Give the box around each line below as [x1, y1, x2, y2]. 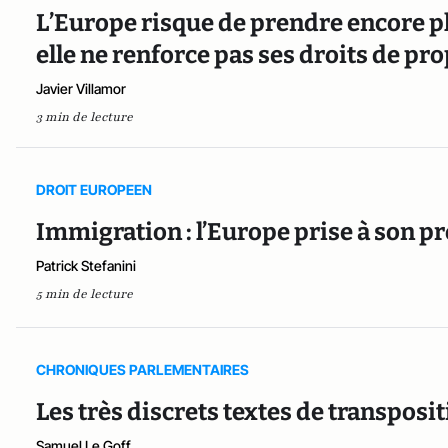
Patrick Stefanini [36, 257, 136, 275]
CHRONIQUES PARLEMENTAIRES [36, 361, 249, 379]
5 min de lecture [36, 286, 133, 303]
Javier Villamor [36, 80, 126, 98]
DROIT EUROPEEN [36, 181, 152, 199]
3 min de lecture [36, 109, 133, 126]
